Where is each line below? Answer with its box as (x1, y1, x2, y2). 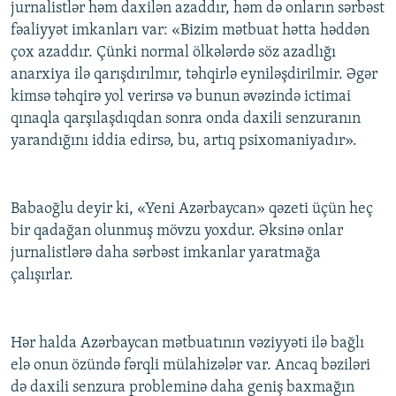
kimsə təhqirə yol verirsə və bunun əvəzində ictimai (11, 88, 351, 106)
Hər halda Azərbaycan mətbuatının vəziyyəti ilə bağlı (11, 335, 364, 353)
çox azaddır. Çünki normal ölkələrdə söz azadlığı (11, 44, 336, 62)
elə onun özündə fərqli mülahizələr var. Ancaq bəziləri (11, 357, 370, 375)
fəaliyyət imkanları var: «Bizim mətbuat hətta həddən (11, 22, 369, 40)
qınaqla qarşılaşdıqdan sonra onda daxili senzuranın (11, 110, 361, 128)
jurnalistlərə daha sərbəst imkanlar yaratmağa (11, 245, 321, 263)
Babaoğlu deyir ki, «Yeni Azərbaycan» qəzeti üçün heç (11, 201, 373, 218)
